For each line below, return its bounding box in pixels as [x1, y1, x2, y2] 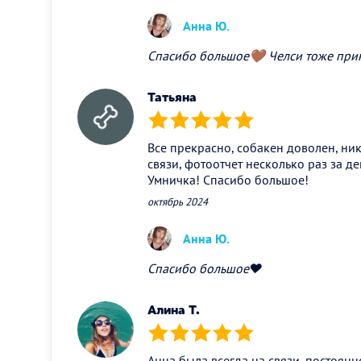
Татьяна [147, 88, 197, 106]
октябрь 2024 [147, 194, 208, 209]
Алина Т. [147, 301, 200, 318]
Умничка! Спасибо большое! [147, 171, 309, 188]
